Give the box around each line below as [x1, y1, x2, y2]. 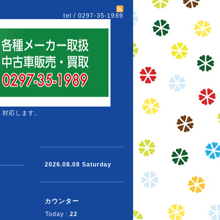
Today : [45, 211, 70, 218]
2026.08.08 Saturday [45, 161, 111, 168]
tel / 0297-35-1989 [63, 12, 123, 19]
